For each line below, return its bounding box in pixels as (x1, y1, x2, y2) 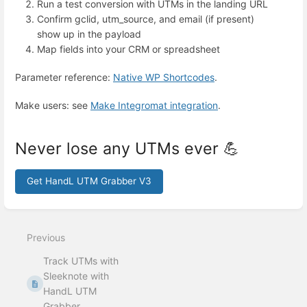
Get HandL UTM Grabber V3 (27, 175, 151, 187)
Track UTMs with (43, 255, 119, 267)
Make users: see (15, 99, 90, 112)
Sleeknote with (43, 270, 110, 282)
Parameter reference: (15, 71, 113, 83)
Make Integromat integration (90, 99, 218, 112)
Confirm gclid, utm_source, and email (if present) (37, 12, 254, 25)
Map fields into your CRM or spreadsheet (37, 42, 220, 55)
